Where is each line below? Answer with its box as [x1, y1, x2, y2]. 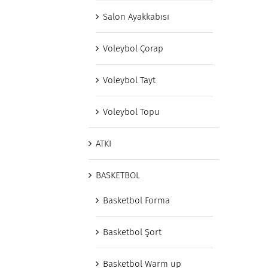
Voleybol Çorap [103, 43, 163, 54]
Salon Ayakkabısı [103, 11, 169, 22]
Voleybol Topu [103, 106, 160, 117]
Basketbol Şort [103, 227, 162, 237]
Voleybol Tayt [103, 75, 156, 86]
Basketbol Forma [103, 195, 170, 206]
